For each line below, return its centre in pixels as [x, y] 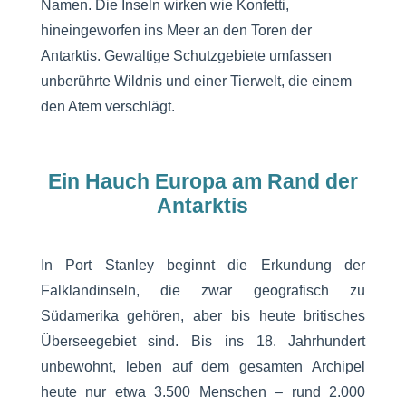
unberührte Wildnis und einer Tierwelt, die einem [196, 81]
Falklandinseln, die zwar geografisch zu [203, 290]
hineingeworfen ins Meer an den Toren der [176, 30]
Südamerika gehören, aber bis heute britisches [203, 315]
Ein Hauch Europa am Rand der [203, 181]
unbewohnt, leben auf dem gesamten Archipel [203, 366]
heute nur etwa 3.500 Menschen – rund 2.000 [203, 391]
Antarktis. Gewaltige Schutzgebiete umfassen [186, 55]
